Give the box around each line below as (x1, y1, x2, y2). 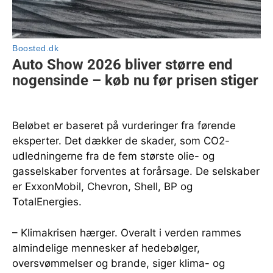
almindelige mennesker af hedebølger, (12, 242, 200, 255)
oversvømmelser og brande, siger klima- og (12, 257, 225, 270)
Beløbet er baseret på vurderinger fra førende (12, 119, 236, 132)
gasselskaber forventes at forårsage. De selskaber (12, 165, 260, 178)
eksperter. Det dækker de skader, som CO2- (12, 135, 230, 147)
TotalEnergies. (12, 196, 82, 208)
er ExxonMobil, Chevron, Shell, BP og (12, 180, 193, 193)
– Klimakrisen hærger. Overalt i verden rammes (12, 227, 241, 239)
